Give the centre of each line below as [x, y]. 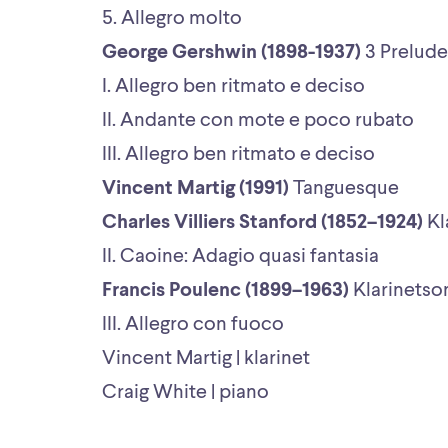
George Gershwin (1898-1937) [231, 52]
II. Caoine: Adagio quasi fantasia [242, 256]
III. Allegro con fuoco [195, 324]
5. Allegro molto [174, 18]
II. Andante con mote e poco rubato [260, 120]
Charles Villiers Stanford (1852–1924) [262, 222]
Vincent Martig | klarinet [210, 358]
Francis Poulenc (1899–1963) [225, 290]
